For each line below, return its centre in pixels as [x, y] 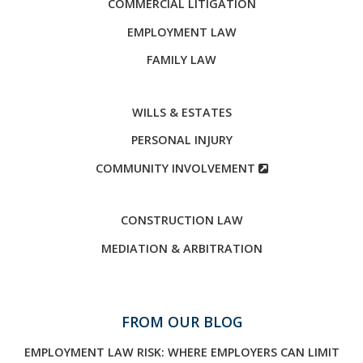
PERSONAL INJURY [181, 140]
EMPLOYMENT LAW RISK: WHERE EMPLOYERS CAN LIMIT [181, 352]
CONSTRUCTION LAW [181, 220]
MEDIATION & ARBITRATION [181, 248]
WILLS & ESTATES [181, 112]
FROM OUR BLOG [181, 322]
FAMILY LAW [181, 60]
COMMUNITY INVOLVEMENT [177, 168]
